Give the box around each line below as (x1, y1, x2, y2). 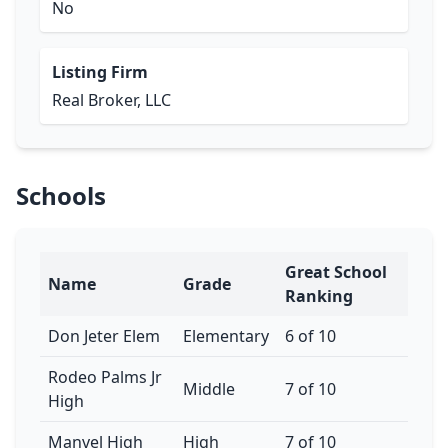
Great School (285, 261, 387, 283)
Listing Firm (52, 61, 148, 83)
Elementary (183, 325, 269, 347)
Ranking (285, 285, 353, 307)
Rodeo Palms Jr (48, 366, 162, 388)
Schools (16, 179, 106, 212)
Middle (183, 378, 235, 400)
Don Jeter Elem (48, 325, 160, 347)
